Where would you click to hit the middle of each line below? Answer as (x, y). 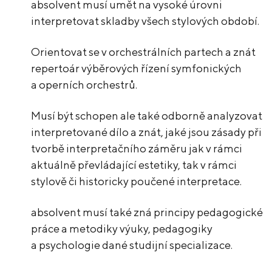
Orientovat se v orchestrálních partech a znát (144, 52)
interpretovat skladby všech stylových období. (145, 21)
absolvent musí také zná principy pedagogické (147, 212)
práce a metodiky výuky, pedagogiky (122, 229)
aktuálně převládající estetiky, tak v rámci (134, 165)
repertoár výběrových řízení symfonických (137, 69)
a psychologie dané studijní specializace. (133, 245)
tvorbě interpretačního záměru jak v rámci (137, 149)
